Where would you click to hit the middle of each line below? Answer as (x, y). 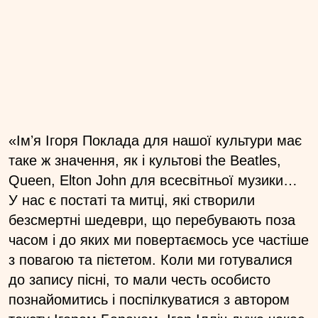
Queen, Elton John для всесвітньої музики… (153, 180)
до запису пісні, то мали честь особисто (139, 279)
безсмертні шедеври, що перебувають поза (152, 220)
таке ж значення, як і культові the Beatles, (145, 160)
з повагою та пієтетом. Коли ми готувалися (150, 259)
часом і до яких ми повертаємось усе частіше (159, 240)
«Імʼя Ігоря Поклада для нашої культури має (155, 140)
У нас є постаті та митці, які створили (132, 200)
